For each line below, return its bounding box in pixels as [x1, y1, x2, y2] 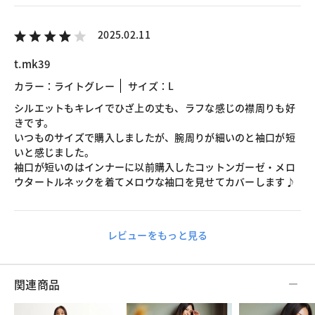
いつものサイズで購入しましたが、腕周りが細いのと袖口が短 [14, 130, 295, 145]
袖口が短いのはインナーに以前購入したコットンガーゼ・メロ [14, 160, 295, 174]
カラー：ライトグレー [14, 79, 115, 94]
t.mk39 [14, 56, 51, 72]
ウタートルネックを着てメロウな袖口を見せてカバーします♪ [14, 174, 295, 189]
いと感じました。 [14, 145, 95, 160]
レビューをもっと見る [107, 228, 208, 243]
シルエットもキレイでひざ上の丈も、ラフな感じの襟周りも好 [14, 101, 295, 115]
